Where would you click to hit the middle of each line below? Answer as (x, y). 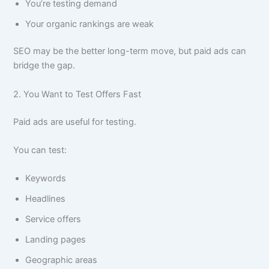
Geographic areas (62, 260)
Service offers (53, 219)
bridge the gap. (44, 66)
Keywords (46, 179)
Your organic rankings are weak (90, 24)
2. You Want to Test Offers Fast (77, 94)
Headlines (46, 199)
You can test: (40, 150)
